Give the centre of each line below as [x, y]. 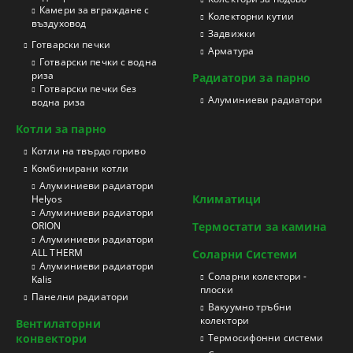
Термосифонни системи [266, 338]
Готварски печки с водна [98, 62]
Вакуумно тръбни [250, 307]
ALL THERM [58, 253]
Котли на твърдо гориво [89, 151]
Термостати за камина [259, 227]
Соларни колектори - [258, 276]
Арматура [231, 51]
